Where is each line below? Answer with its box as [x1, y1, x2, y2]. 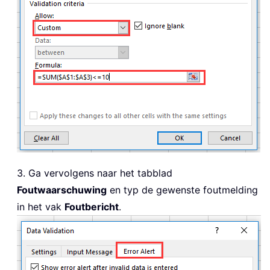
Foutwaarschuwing [17, 184, 107, 196]
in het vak [17, 201, 64, 213]
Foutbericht [64, 201, 119, 213]
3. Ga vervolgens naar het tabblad [17, 167, 172, 180]
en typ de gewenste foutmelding [107, 184, 258, 196]
